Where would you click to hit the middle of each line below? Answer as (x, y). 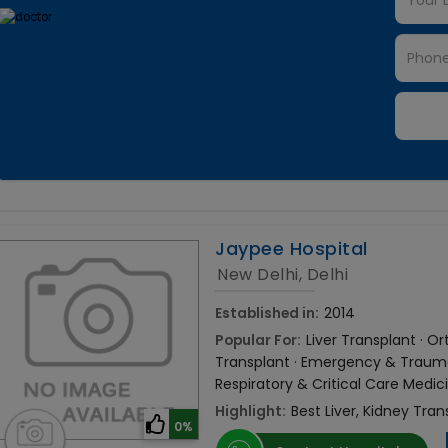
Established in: (267, 313)
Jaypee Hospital (291, 249)
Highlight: (251, 411)
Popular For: (258, 340)
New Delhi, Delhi (283, 275)
